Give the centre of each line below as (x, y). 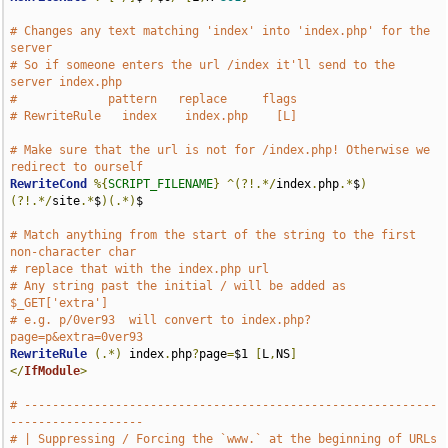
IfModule (52, 371)
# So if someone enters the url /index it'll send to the (203, 65)
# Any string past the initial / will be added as (178, 286)
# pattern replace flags (154, 99)
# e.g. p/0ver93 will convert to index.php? (161, 320)
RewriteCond (49, 184)
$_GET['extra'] (59, 303)
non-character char (77, 252)
